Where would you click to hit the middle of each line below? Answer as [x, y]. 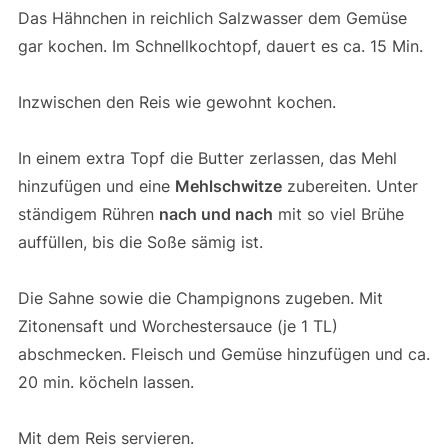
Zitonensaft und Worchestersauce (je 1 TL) [177, 326]
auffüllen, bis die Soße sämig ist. [140, 242]
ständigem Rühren [88, 214]
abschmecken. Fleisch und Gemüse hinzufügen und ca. [223, 354]
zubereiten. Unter [349, 186]
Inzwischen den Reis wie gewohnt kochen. [176, 102]
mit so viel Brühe [338, 214]
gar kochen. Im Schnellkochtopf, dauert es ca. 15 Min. [220, 46]
